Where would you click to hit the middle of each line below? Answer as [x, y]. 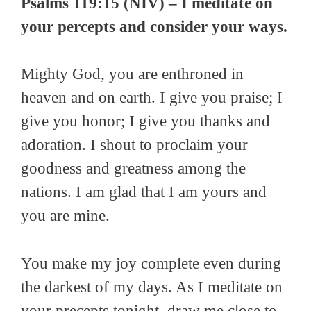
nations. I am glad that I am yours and [144, 192]
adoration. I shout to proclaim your [134, 145]
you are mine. [65, 216]
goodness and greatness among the [133, 169]
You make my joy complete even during [151, 263]
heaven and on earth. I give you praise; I [152, 98]
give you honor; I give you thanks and [145, 121]
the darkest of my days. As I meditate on [152, 287]
